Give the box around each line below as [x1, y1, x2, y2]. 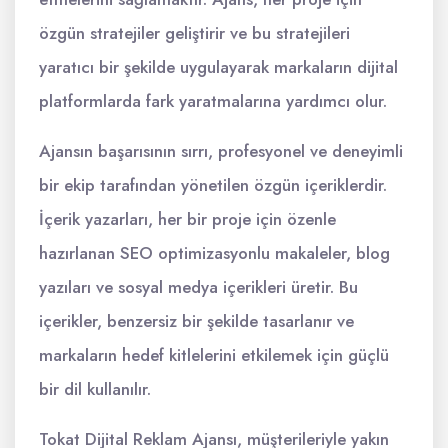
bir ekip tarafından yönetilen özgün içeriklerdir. [39, 173, 387, 197]
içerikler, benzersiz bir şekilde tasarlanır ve [39, 309, 354, 333]
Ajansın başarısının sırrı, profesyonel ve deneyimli [39, 139, 403, 163]
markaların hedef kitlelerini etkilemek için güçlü [39, 343, 389, 367]
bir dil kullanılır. [39, 377, 151, 401]
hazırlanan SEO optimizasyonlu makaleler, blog [39, 241, 390, 265]
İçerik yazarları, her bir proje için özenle [39, 207, 336, 231]
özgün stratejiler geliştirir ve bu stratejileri [39, 21, 350, 45]
